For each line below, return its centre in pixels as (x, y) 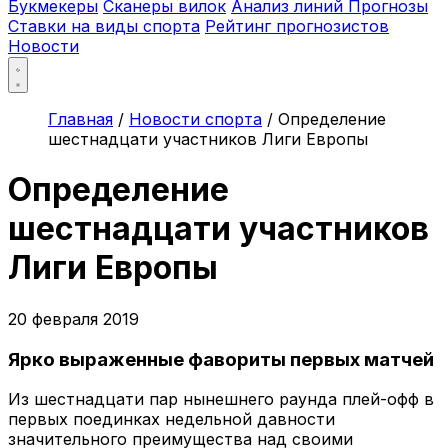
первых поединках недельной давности (171, 419)
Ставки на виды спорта (104, 26)
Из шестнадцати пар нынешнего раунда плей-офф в (221, 399)
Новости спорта (195, 119)
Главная (80, 119)
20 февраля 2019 (73, 318)
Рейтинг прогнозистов (297, 26)
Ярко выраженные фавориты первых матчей (221, 359)
